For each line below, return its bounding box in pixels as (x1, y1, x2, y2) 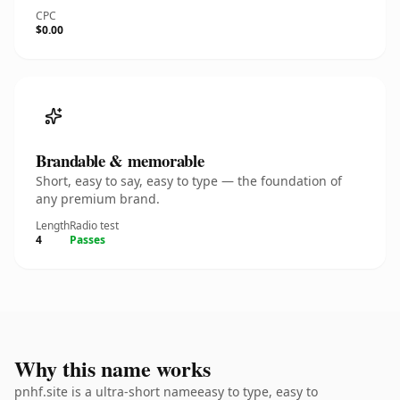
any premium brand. (36, 190, 160, 207)
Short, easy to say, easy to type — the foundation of (36, 172, 342, 189)
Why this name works (14, 353, 211, 384)
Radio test (70, 218, 119, 233)
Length (36, 218, 70, 233)
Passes (70, 232, 105, 247)
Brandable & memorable (36, 148, 204, 172)
